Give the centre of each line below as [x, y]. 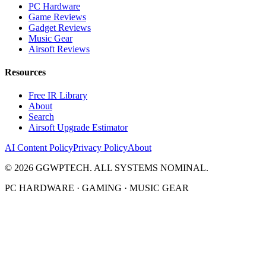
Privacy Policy [100, 148]
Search [41, 117]
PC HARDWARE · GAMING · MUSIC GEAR [97, 188]
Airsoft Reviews [59, 49]
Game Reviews [57, 17]
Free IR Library [58, 96]
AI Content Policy [39, 148]
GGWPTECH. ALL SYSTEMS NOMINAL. [122, 168]
